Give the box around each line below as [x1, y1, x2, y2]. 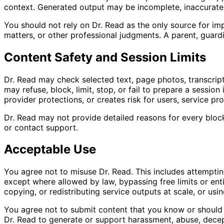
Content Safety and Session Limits [4, 49, 206, 64]
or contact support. [4, 122, 78, 132]
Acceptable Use [4, 142, 96, 157]
